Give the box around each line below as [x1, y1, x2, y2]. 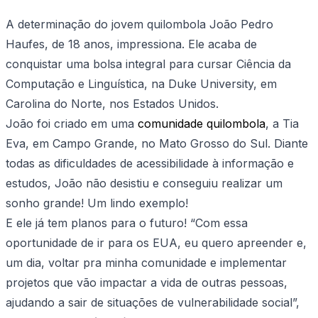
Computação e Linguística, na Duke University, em [6, 77, 277, 92]
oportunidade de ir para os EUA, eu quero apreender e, [6, 236, 307, 251]
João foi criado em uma [6, 116, 138, 131]
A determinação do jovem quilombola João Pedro [6, 17, 273, 32]
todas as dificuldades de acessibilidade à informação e [6, 156, 294, 171]
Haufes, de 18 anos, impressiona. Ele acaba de [6, 37, 257, 52]
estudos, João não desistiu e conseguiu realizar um [6, 176, 283, 191]
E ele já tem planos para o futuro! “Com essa [6, 216, 248, 231]
